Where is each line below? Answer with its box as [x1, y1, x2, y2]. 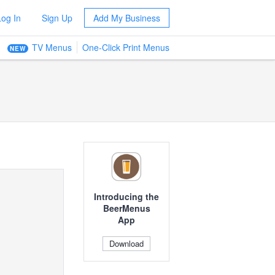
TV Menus [32, 41, 72, 53]
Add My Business [93, 12, 160, 24]
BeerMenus [103, 202, 150, 215]
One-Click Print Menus [82, 41, 169, 53]
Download [109, 238, 144, 250]
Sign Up [41, 12, 72, 24]
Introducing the [94, 190, 159, 203]
